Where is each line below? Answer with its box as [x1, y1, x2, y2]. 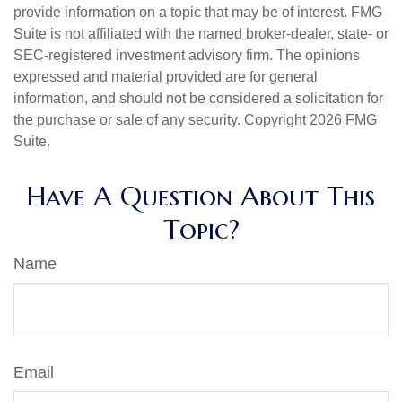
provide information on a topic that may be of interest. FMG [13, 4, 382, 20]
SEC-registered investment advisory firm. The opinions [13, 48, 360, 63]
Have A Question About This [27, 179, 375, 213]
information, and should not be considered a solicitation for [13, 91, 383, 106]
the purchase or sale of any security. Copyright [13, 112, 310, 127]
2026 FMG [310, 112, 377, 127]
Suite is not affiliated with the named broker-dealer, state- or [13, 26, 389, 41]
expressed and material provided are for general [13, 69, 318, 84]
